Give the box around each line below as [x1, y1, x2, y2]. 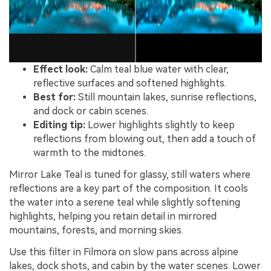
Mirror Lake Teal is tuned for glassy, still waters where [9, 169, 250, 181]
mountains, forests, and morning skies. [9, 224, 183, 237]
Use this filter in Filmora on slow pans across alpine [9, 246, 238, 258]
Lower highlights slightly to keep [85, 119, 235, 131]
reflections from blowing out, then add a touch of [33, 133, 256, 145]
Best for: [33, 91, 76, 103]
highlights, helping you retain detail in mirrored [9, 211, 217, 223]
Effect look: [33, 64, 88, 76]
